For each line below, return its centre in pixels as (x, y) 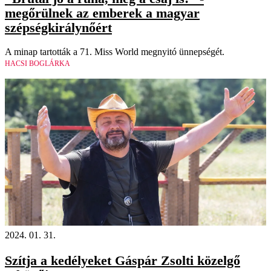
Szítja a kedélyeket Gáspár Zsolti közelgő (122, 261)
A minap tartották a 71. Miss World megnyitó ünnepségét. (115, 51)
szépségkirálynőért (58, 27)
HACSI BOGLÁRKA (38, 63)
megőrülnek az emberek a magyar (102, 13)
